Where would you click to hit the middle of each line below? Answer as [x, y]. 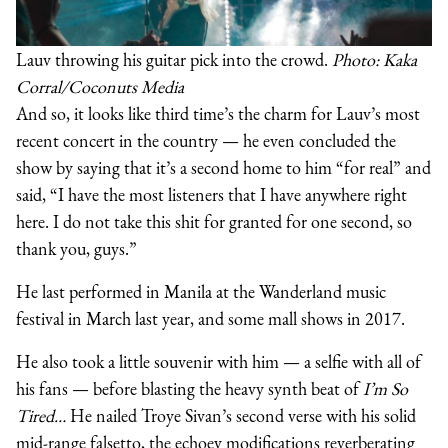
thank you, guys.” [76, 248]
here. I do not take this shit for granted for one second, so [214, 221]
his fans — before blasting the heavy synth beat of [189, 388]
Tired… [41, 415]
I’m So [385, 388]
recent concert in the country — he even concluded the [206, 140]
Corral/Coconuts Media [100, 86]
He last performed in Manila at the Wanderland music [201, 291]
